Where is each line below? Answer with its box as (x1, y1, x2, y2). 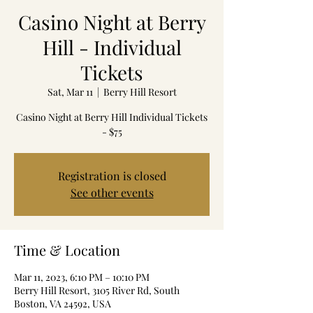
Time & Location (14, 240, 120, 259)
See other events (70, 185, 154, 200)
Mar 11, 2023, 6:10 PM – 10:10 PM (14, 270, 150, 284)
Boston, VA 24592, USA (14, 297, 111, 310)
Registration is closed (57, 168, 166, 183)
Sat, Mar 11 (47, 85, 93, 99)
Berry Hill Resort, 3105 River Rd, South (14, 284, 180, 297)
